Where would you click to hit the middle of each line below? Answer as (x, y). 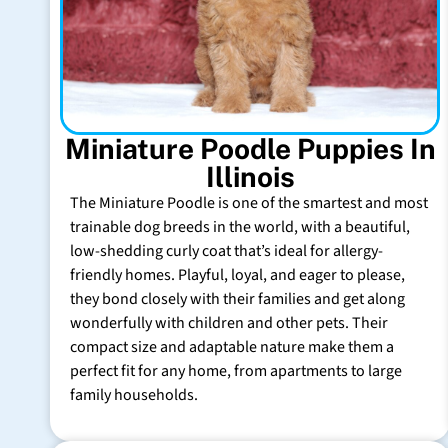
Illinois (250, 176)
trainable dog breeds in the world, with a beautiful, (240, 226)
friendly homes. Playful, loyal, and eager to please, (237, 274)
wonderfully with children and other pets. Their (229, 322)
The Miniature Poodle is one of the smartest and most (249, 202)
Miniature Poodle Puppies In (250, 148)
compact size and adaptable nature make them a (232, 346)
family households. (134, 394)
